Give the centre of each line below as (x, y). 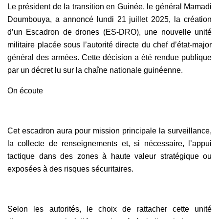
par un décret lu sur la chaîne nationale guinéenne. (95, 70)
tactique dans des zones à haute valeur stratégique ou (109, 156)
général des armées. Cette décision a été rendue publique (109, 57)
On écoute (25, 90)
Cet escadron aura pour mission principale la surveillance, (109, 131)
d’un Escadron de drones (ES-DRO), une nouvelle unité (109, 32)
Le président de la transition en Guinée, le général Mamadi (109, 6)
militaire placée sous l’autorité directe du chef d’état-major (109, 44)
